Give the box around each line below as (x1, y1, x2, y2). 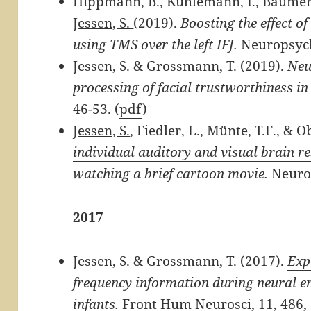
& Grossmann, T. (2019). (130, 57, 288, 75)
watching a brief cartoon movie (73, 165, 265, 183)
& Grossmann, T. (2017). (130, 251, 288, 270)
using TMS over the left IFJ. (73, 35, 242, 53)
